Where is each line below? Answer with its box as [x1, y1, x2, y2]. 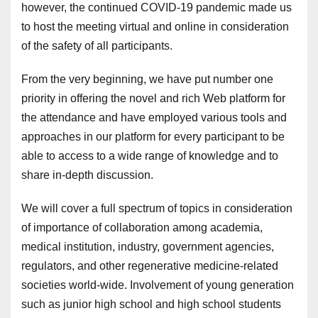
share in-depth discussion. [21, 169, 153, 181]
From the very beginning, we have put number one [21, 73, 273, 85]
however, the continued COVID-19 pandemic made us [21, 1, 292, 13]
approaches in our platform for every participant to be [21, 131, 285, 143]
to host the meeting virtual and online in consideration [21, 21, 289, 33]
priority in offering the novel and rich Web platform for [21, 92, 285, 104]
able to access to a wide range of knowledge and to [21, 150, 278, 162]
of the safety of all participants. [21, 40, 172, 52]
